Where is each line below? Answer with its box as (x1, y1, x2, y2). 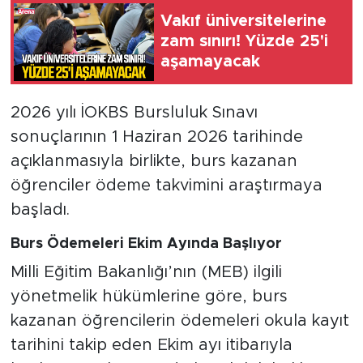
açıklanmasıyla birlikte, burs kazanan (10, 153, 297, 170)
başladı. (10, 202, 70, 219)
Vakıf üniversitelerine (160, 13, 327, 30)
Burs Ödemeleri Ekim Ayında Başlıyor (10, 237, 282, 252)
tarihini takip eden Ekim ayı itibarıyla (10, 336, 293, 353)
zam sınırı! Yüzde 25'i (160, 33, 328, 50)
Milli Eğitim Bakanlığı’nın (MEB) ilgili (10, 263, 282, 280)
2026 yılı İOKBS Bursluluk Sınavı (10, 105, 258, 122)
